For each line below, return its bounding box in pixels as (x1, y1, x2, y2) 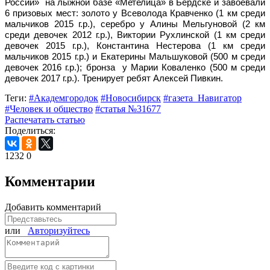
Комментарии (5, 173, 95, 189)
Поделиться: (5, 125, 55, 136)
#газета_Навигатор (163, 92, 242, 103)
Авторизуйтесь (28, 225, 90, 236)
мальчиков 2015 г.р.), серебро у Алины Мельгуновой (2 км (5, 18, 265, 29)
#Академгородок (29, 92, 98, 103)
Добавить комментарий (5, 201, 101, 212)
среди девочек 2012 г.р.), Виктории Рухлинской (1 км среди (5, 29, 265, 40)
